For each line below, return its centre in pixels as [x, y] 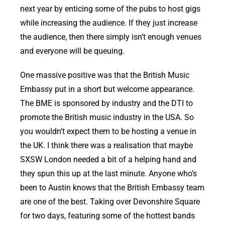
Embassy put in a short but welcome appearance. [107, 89]
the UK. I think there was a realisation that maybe [106, 146]
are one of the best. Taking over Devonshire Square [110, 202]
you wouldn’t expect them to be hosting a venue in [108, 132]
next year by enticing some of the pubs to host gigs [110, 9]
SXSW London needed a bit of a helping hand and [108, 160]
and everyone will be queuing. [72, 51]
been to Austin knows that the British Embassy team [112, 188]
